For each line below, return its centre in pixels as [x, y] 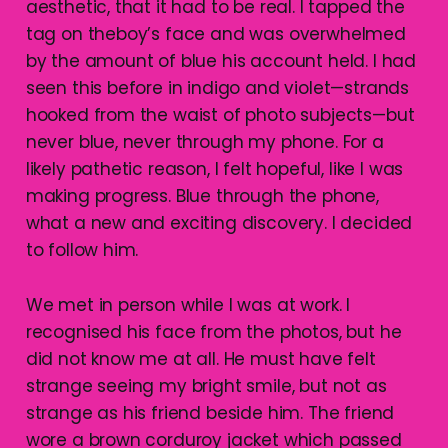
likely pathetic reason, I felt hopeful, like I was [214, 168]
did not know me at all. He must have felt [200, 358]
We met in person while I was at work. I [188, 304]
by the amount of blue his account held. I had [221, 60]
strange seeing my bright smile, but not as [206, 385]
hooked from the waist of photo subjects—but [220, 114]
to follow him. [82, 249]
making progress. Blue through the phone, [202, 195]
